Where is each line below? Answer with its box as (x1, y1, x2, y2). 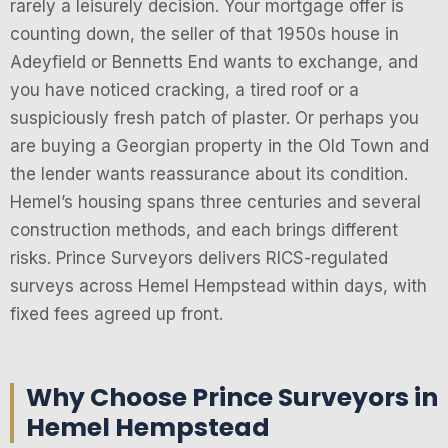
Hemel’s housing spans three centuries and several (10, 192, 421, 213)
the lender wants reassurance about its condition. (10, 164, 408, 185)
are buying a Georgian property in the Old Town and (10, 136, 429, 157)
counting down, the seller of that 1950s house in (10, 24, 399, 45)
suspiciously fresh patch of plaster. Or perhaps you (10, 108, 419, 129)
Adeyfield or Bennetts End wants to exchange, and (10, 52, 418, 73)
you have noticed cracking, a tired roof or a (10, 80, 359, 101)
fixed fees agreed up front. (10, 304, 223, 325)
